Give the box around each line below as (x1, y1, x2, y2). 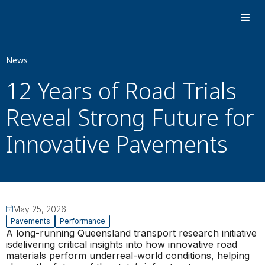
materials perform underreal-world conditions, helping (6, 249, 250, 261)
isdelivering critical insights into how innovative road (6, 238, 237, 250)
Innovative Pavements (6, 128, 228, 159)
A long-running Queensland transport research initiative (6, 227, 257, 239)
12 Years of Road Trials (6, 75, 237, 106)
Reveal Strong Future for (6, 102, 254, 132)
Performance (60, 216, 105, 225)
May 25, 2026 (13, 203, 66, 214)
